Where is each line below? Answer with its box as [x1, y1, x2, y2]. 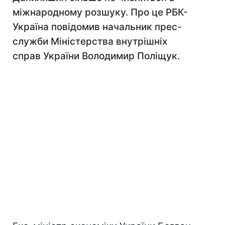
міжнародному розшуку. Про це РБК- [13, 7, 188, 18]
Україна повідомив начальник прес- [13, 21, 182, 33]
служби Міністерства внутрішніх [13, 36, 167, 47]
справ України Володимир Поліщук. [13, 50, 180, 62]
